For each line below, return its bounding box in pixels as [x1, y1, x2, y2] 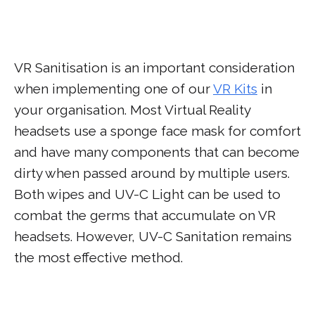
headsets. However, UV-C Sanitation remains [14, 229, 292, 244]
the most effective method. [14, 250, 183, 265]
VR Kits [213, 81, 257, 96]
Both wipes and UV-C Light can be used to [14, 186, 281, 202]
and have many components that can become [14, 144, 300, 160]
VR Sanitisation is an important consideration [14, 60, 295, 75]
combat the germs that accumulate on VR [14, 207, 276, 223]
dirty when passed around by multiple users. [14, 165, 290, 181]
